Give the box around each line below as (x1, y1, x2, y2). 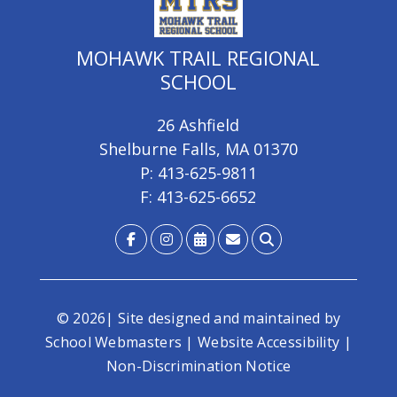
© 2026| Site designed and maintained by (56, 308, 341, 328)
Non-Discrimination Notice (105, 356, 292, 376)
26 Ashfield (157, 114, 240, 136)
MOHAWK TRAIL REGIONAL (76, 44, 321, 71)
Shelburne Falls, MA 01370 (98, 138, 298, 160)
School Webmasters (45, 332, 183, 352)
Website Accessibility (198, 332, 340, 352)
